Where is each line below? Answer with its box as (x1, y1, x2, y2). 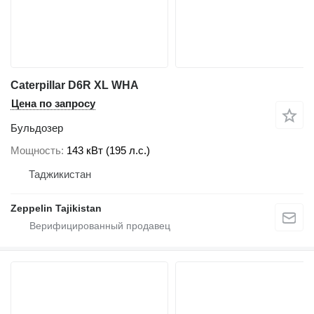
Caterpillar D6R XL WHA (11, 79, 139, 91)
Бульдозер (11, 122, 63, 134)
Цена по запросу (11, 97, 95, 109)
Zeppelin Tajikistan (11, 202, 102, 214)
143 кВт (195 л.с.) (67, 144, 150, 156)
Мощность (11, 144, 61, 156)
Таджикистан (29, 168, 91, 180)
